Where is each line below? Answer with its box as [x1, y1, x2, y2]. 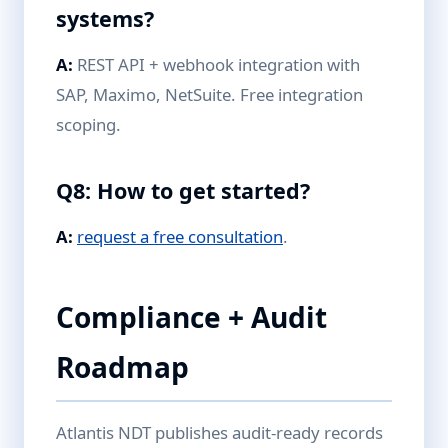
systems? [56, 4, 154, 33]
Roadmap [56, 348, 189, 386]
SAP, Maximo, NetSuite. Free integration [56, 83, 363, 106]
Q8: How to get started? [56, 176, 310, 205]
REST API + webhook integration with [73, 53, 360, 76]
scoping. [56, 113, 121, 136]
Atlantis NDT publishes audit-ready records [56, 421, 383, 444]
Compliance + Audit [56, 298, 327, 336]
